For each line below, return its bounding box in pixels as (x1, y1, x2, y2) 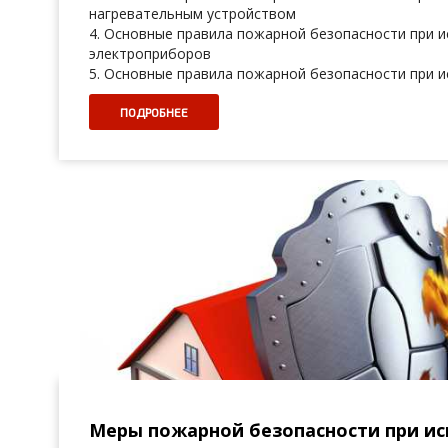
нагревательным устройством (89, 4, 296, 23)
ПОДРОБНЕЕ (120, 105, 188, 119)
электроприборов (89, 44, 215, 63)
